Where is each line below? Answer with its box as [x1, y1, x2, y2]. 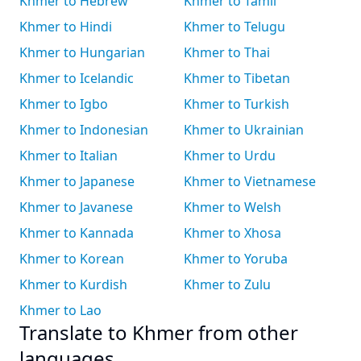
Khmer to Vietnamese [184, 172, 316, 190]
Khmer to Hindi [19, 18, 112, 35]
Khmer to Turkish [184, 95, 289, 113]
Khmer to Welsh [184, 198, 281, 216]
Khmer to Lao [19, 301, 102, 319]
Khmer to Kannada [19, 224, 134, 242]
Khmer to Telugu [184, 18, 285, 35]
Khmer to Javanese [19, 198, 133, 216]
